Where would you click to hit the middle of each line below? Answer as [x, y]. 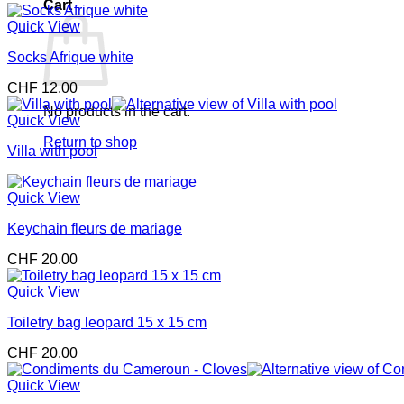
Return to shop [90, 142]
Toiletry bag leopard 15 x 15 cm [107, 323]
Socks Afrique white [70, 58]
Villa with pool [52, 151]
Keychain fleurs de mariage [95, 229]
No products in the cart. [117, 111]
